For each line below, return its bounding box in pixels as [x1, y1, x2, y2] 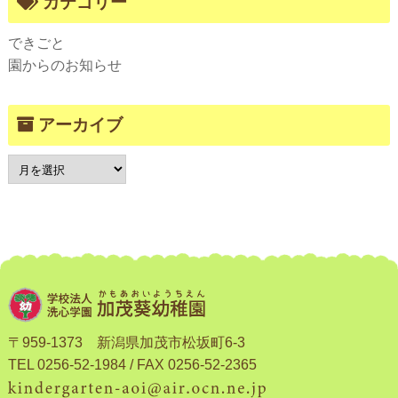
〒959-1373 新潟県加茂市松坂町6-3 [7, 334, 245, 350]
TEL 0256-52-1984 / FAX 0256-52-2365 [7, 356, 257, 372]
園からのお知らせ [7, 58, 122, 74]
